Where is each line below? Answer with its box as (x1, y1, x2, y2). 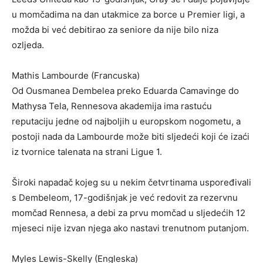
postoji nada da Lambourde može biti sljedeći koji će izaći (12, 131, 249, 143)
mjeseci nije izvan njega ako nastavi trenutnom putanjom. (12, 222, 249, 234)
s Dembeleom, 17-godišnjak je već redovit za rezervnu (12, 192, 238, 204)
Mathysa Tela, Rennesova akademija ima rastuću (12, 100, 212, 112)
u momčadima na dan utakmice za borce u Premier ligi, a (12, 9, 245, 21)
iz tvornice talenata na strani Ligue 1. (12, 146, 162, 158)
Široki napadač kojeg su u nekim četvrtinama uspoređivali (12, 177, 251, 188)
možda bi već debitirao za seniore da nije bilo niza (12, 24, 218, 36)
